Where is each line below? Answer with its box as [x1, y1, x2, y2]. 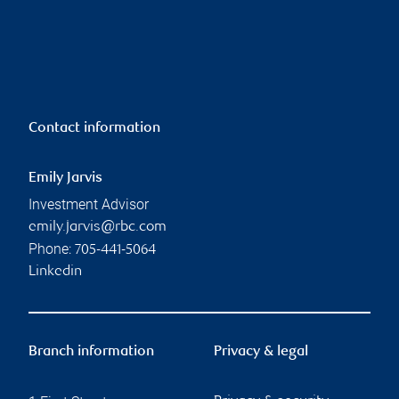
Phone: [28, 240, 75, 258]
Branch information [28, 345, 154, 361]
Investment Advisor [28, 196, 149, 214]
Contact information [28, 121, 160, 137]
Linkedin [28, 265, 82, 281]
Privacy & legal [214, 345, 308, 361]
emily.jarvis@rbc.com [28, 220, 167, 236]
